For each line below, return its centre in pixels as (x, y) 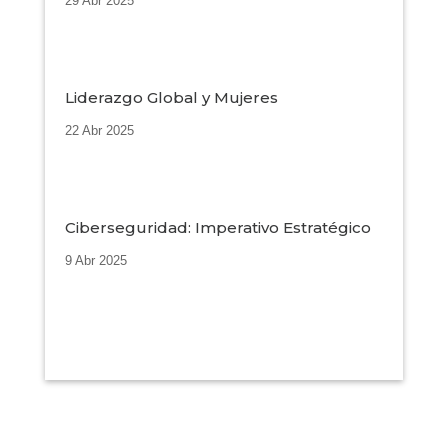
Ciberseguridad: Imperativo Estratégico (217, 228)
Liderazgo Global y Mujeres (171, 98)
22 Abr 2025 (99, 131)
